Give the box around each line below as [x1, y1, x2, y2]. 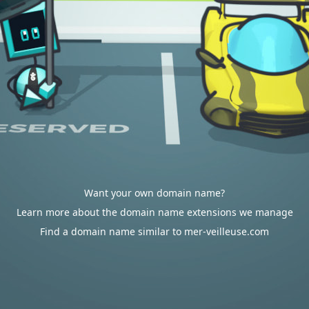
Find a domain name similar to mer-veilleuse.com [40, 225, 269, 238]
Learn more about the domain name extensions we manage [16, 206, 293, 219]
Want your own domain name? [84, 186, 225, 199]
